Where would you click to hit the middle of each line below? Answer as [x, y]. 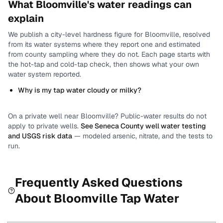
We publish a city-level [46, 34]
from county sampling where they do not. [74, 54]
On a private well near [44, 116]
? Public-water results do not [161, 116]
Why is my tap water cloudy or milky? [80, 90]
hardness [98, 34]
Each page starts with [176, 54]
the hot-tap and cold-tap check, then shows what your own [104, 64]
